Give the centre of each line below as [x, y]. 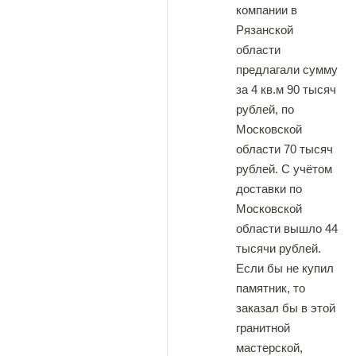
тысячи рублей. [279, 248]
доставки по [269, 189]
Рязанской [265, 30]
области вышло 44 [287, 228]
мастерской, [269, 348]
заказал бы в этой [286, 308]
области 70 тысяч [284, 149]
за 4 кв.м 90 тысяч [286, 89]
